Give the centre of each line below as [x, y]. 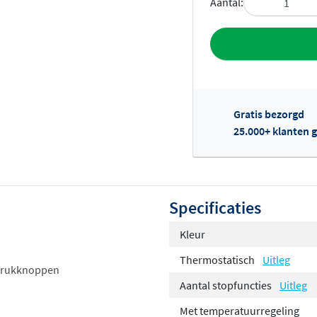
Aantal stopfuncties [227, 286]
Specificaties [215, 208]
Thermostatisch [218, 260]
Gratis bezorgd [269, 114]
